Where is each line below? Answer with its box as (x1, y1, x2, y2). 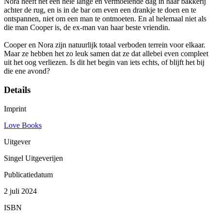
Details (4, 85, 31, 95)
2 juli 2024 (4, 186, 37, 195)
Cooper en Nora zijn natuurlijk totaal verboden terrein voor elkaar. (4, 41, 205, 49)
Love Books (4, 121, 42, 129)
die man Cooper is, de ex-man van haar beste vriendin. (4, 23, 170, 32)
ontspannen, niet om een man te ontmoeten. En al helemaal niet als (4, 15, 206, 23)
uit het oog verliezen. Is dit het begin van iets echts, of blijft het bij (4, 58, 204, 67)
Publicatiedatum (4, 170, 53, 179)
